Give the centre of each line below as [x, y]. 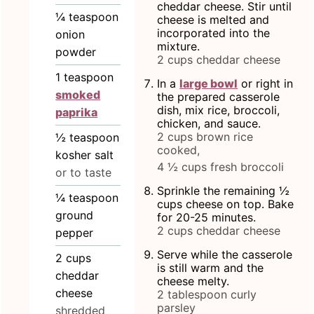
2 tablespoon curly [207, 294]
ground [75, 216]
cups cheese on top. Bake [226, 204]
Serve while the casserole [225, 254]
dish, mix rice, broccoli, [219, 110]
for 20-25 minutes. [207, 217]
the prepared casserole [219, 96]
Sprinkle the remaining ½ [224, 190]
